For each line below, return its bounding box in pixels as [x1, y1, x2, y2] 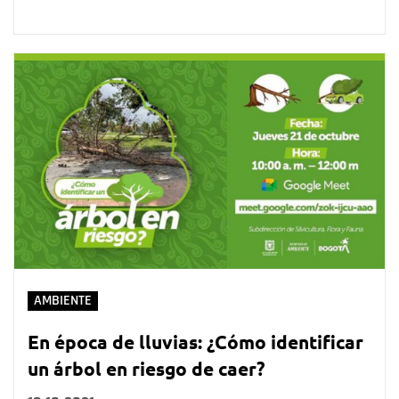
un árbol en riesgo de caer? [28, 355, 265, 380]
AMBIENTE [34, 291, 92, 309]
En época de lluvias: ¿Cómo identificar [28, 329, 363, 354]
